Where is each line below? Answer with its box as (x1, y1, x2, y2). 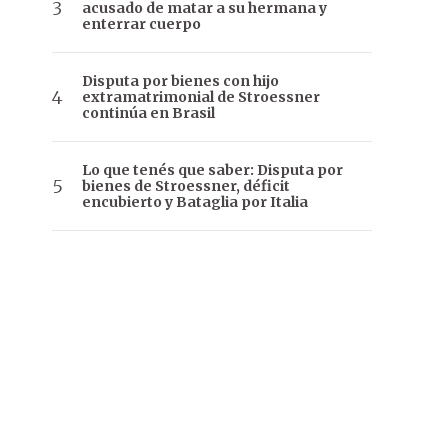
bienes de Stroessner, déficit (82, 177, 290, 196)
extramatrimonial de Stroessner (82, 88, 320, 107)
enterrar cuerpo (82, 15, 201, 34)
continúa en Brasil (82, 104, 215, 123)
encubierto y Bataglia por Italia (82, 193, 308, 212)
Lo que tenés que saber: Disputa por (82, 161, 343, 180)
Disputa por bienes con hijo (82, 72, 279, 91)
